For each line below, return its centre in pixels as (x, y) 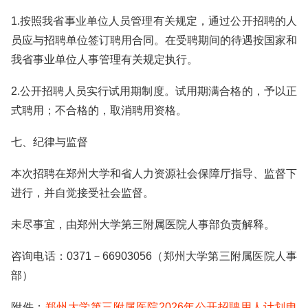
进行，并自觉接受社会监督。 (82, 193)
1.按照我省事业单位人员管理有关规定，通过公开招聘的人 (154, 21)
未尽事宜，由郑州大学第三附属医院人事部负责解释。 (143, 224)
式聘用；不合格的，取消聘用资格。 (99, 110)
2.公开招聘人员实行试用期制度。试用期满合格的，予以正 (154, 91)
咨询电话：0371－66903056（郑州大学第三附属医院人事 (154, 256)
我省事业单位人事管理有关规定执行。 (104, 59)
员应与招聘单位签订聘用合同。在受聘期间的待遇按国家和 (154, 40)
